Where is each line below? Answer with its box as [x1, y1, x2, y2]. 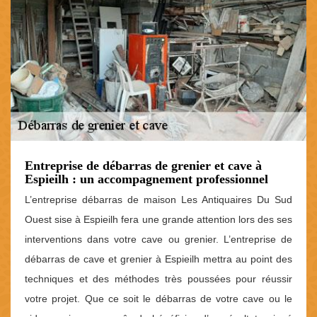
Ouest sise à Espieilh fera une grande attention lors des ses [25, 213, 292, 225]
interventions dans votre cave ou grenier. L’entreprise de [25, 233, 292, 245]
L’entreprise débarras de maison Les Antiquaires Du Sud [25, 193, 292, 205]
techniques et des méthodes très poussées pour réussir [25, 272, 292, 284]
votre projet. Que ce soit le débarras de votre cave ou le [25, 292, 292, 304]
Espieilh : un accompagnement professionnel [25, 171, 268, 186]
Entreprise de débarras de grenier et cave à [25, 158, 262, 173]
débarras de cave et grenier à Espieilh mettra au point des [25, 253, 292, 265]
